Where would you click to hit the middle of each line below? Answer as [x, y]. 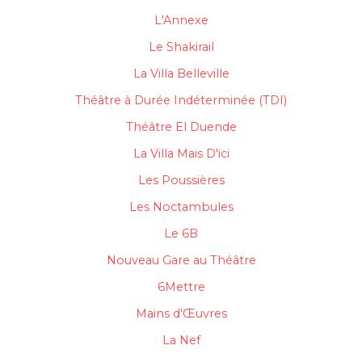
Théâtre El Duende [181, 127]
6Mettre [181, 287]
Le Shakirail [181, 47]
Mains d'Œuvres [181, 314]
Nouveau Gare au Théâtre [181, 261]
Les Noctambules [181, 207]
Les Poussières [181, 181]
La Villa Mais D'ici [181, 154]
